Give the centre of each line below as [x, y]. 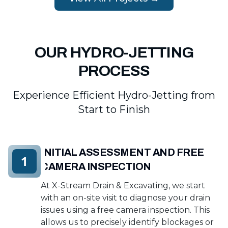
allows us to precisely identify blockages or [127, 222]
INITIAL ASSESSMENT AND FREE [122, 152]
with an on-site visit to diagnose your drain [125, 198]
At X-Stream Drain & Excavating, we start [123, 186]
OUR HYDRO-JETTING [114, 52]
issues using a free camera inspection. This [125, 210]
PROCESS [114, 71]
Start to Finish [114, 109]
